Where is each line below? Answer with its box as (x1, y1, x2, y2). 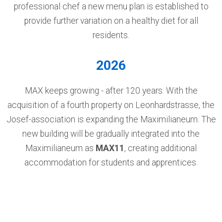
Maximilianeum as (25, 143, 96, 153)
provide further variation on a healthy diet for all (24, 16, 198, 26)
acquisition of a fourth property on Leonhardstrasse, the (7, 100, 215, 110)
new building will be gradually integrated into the (22, 129, 200, 139)
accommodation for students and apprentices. (24, 158, 198, 167)
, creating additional (124, 143, 197, 153)
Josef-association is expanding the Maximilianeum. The (6, 114, 216, 124)
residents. (93, 30, 129, 40)
